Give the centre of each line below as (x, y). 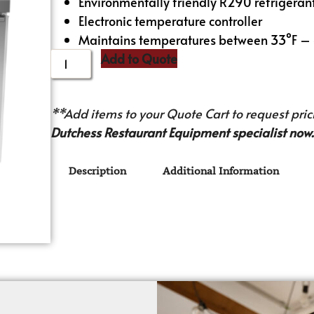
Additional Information (221, 171)
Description (98, 171)
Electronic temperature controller (171, 20)
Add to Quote (139, 58)
